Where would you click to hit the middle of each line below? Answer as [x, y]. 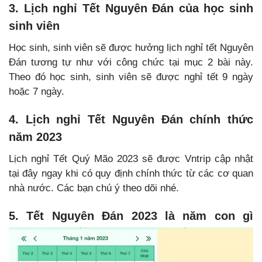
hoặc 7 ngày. [37, 92]
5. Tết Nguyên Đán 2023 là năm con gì [131, 216]
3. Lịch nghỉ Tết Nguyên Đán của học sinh [131, 8]
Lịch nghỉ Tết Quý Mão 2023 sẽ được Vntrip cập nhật [131, 159]
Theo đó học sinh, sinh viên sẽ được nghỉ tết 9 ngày [131, 77]
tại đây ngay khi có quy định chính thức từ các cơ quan [131, 174]
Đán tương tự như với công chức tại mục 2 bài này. [131, 63]
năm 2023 [35, 137]
